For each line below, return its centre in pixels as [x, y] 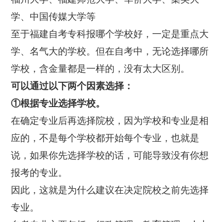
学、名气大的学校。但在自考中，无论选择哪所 [110, 52]
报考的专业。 [39, 173]
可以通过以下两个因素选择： [72, 86]
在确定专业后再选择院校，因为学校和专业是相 [110, 121]
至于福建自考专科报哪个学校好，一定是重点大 [110, 34]
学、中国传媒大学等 [54, 17]
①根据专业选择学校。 [58, 104]
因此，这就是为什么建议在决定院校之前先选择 [110, 190]
